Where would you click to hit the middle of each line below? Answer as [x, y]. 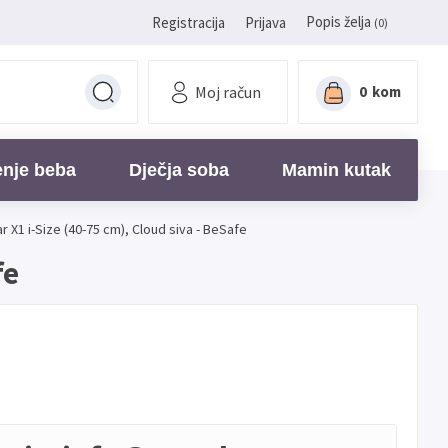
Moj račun [228, 92]
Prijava [265, 22]
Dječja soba [178, 170]
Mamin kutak [337, 170]
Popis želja [338, 21]
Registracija [188, 22]
